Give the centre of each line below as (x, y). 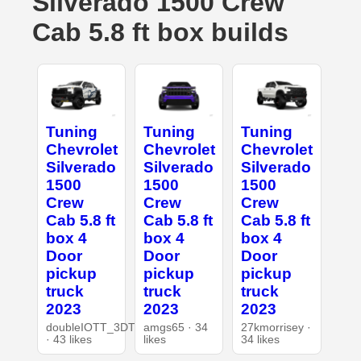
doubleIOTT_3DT (90, 327)
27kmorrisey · (276, 327)
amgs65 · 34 (175, 327)
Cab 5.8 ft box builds (160, 32)
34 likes (261, 339)
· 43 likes (68, 339)
